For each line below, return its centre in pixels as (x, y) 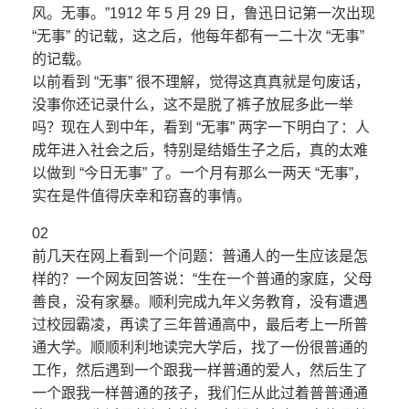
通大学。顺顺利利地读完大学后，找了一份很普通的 (200, 348)
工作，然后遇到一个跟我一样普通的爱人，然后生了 (200, 371)
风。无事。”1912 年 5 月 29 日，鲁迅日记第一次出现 (204, 14)
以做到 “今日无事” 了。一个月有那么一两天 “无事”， (200, 173)
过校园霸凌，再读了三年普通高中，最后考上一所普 (200, 325)
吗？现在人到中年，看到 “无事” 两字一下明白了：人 (201, 128)
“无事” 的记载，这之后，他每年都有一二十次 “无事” (198, 37)
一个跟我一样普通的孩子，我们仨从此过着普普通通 (200, 393)
